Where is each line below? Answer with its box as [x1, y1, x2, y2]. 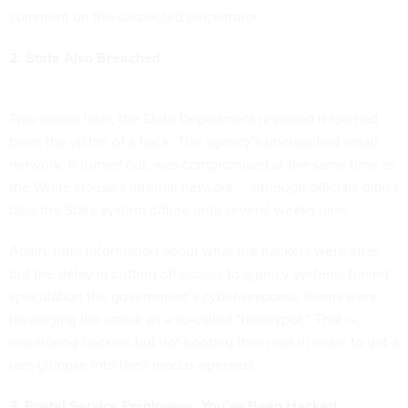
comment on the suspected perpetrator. [9, 5, 260, 27]
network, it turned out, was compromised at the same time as [9, 153, 395, 175]
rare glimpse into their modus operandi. [9, 353, 259, 375]
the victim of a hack [46, 130, 169, 152]
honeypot [241, 308, 302, 330]
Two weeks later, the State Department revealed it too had [9, 107, 378, 129]
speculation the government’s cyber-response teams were [9, 285, 378, 307]
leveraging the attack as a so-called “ [9, 308, 241, 330]
